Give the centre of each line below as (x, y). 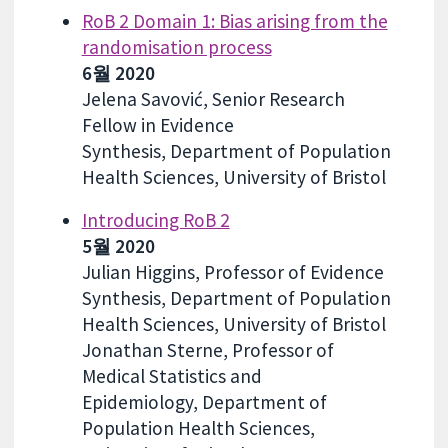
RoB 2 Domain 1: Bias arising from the (234, 20)
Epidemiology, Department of (204, 401)
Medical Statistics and (171, 375)
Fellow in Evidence (157, 124)
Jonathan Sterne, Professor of (207, 349)
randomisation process (176, 46)
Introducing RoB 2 (155, 219)
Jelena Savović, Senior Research (213, 98)
